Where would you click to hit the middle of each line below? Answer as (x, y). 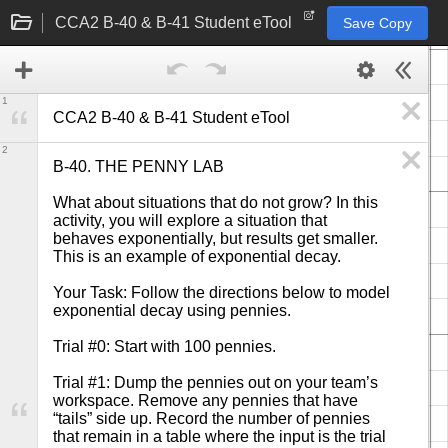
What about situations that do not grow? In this (215, 202)
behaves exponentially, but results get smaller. (215, 238)
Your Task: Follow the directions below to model (221, 292)
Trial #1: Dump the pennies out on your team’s (215, 382)
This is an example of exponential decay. (197, 256)
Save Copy (377, 22)
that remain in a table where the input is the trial (219, 436)
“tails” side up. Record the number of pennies (211, 418)
